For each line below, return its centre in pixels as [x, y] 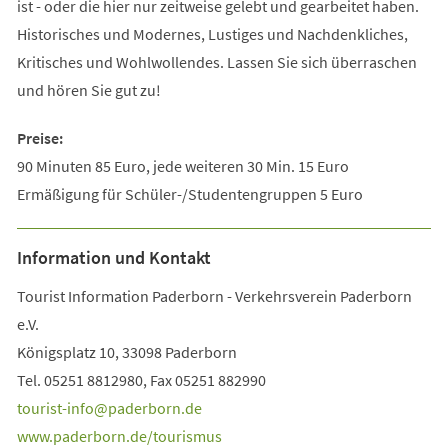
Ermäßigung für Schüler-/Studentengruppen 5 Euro [189, 193]
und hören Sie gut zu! [88, 89]
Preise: [39, 137]
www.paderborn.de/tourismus [119, 435]
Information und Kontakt [113, 257]
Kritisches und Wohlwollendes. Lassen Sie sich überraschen [216, 61]
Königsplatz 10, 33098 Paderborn [126, 351]
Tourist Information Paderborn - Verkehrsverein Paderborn [214, 295]
